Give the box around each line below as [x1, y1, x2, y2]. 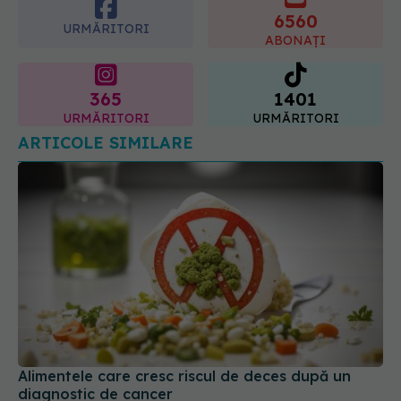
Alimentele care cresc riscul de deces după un [18, 304, 351, 323]
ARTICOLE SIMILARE [18, 69, 193, 90]
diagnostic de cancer [18, 322, 173, 341]
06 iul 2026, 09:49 [18, 345, 109, 359]
